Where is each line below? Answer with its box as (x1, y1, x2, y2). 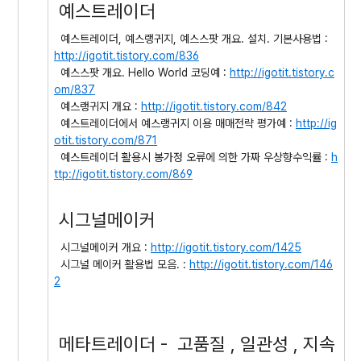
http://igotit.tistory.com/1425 (151, 241, 301, 254)
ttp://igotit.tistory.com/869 (54, 168, 193, 180)
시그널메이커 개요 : (54, 241, 151, 254)
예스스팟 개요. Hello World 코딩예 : (54, 66, 230, 79)
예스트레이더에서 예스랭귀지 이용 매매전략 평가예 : (54, 117, 296, 130)
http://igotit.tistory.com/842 (141, 100, 287, 113)
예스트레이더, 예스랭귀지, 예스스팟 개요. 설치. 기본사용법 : (54, 32, 331, 45)
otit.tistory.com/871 (54, 134, 157, 147)
